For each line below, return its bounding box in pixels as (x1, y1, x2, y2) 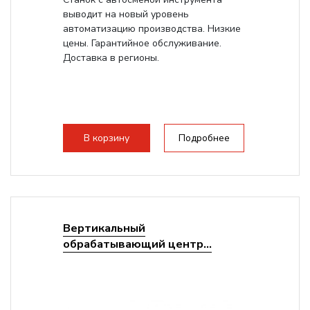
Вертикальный (62, 220, 145, 236)
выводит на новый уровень (62, 8, 189, 21)
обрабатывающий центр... (62, 236, 212, 252)
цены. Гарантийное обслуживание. (62, 37, 221, 50)
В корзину (83, 131, 129, 145)
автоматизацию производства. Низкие (62, 22, 241, 35)
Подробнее (178, 131, 230, 145)
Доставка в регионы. (62, 51, 159, 64)
